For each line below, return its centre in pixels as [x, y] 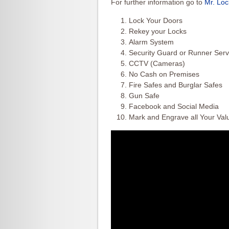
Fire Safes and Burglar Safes [176, 85]
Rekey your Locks [158, 31]
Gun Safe [144, 96]
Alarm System [151, 42]
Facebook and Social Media [174, 106]
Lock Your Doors [156, 20]
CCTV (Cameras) [157, 63]
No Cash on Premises [164, 74]
